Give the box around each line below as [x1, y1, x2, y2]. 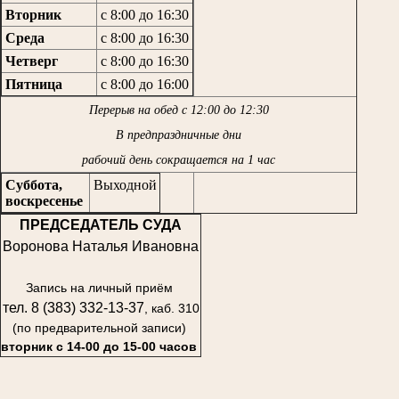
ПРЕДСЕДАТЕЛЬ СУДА [20, 217, 182, 233]
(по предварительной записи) [12, 321, 190, 336]
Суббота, [4, 176, 62, 192]
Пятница [4, 76, 62, 92]
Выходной [93, 176, 157, 192]
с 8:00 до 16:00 [100, 76, 189, 92]
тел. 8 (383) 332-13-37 [2, 300, 144, 316]
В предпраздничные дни [116, 127, 241, 142]
